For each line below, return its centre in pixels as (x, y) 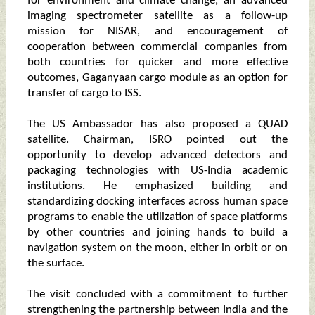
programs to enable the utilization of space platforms (157, 217)
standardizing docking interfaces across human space (157, 202)
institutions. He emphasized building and (157, 186)
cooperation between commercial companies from (157, 47)
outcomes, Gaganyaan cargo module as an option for (157, 78)
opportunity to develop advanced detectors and (157, 155)
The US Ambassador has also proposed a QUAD (157, 124)
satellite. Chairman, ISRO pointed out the (157, 140)
